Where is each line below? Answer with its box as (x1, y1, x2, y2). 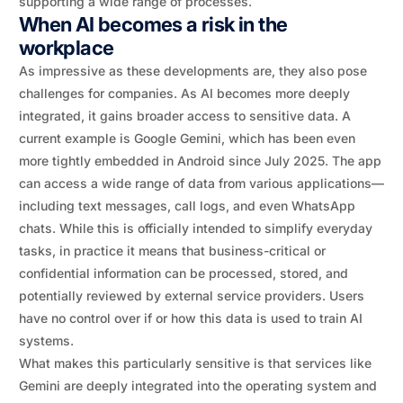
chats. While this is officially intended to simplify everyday (18, 220, 372, 236)
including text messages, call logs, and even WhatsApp (18, 198, 355, 213)
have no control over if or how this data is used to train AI (18, 310, 363, 326)
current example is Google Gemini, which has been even (18, 130, 355, 146)
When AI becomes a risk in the (18, 13, 288, 36)
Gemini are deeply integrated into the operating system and (18, 378, 377, 393)
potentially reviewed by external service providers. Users (18, 288, 364, 303)
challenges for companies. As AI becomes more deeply (18, 85, 350, 101)
